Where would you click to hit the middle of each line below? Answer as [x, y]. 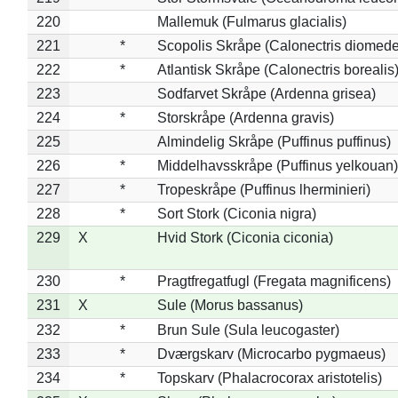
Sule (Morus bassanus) [230, 305]
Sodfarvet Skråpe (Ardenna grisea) [266, 93]
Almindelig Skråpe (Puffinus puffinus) [274, 141]
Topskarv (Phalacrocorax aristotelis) [269, 378]
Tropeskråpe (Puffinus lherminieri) [263, 189]
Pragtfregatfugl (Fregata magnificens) [274, 281]
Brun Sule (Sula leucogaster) [248, 330]
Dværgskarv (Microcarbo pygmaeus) [271, 354]
